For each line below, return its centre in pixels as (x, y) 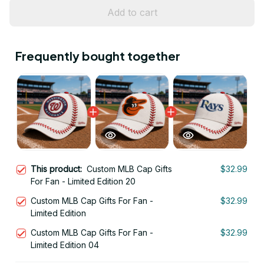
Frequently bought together (98, 56)
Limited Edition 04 (65, 245)
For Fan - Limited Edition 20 (83, 181)
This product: (59, 169)
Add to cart (132, 12)
